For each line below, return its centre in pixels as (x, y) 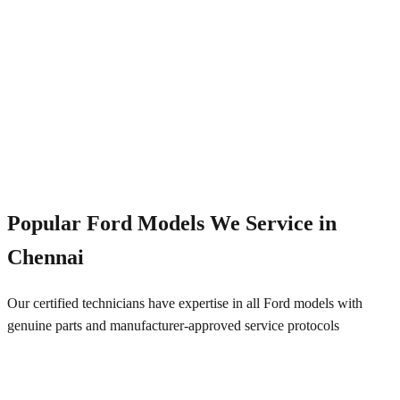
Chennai (46, 257)
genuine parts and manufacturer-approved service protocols (173, 325)
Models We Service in (234, 223)
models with (326, 303)
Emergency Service (107, 140)
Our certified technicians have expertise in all (135, 303)
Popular (47, 223)
